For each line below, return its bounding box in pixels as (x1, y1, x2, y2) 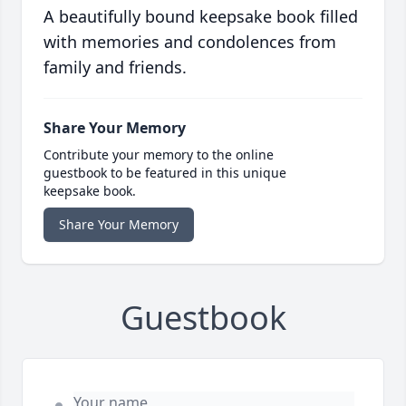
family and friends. (43, 56, 187, 79)
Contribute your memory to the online (43, 146, 274, 164)
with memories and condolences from (43, 31, 336, 53)
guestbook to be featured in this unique (43, 164, 286, 182)
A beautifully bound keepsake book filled (43, 5, 358, 28)
